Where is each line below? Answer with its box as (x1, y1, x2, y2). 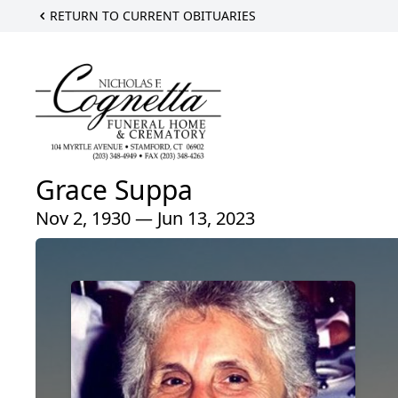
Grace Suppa (36, 171, 193, 209)
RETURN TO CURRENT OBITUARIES (50, 7, 256, 24)
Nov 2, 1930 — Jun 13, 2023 (36, 206, 255, 231)
